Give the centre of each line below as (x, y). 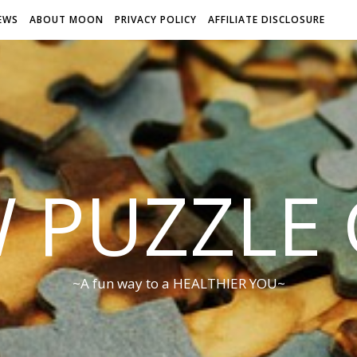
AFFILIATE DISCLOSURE (267, 20)
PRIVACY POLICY (156, 20)
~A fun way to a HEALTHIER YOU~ (178, 283)
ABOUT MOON (67, 20)
